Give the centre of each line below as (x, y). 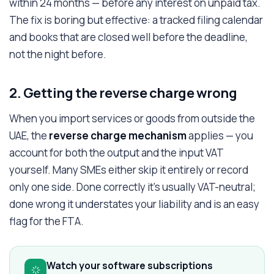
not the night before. (58, 54)
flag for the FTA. (46, 221)
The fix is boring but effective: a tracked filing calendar (136, 20)
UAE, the (29, 135)
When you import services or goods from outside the (132, 118)
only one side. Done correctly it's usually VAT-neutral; (132, 187)
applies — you (220, 135)
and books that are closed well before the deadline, (128, 37)
